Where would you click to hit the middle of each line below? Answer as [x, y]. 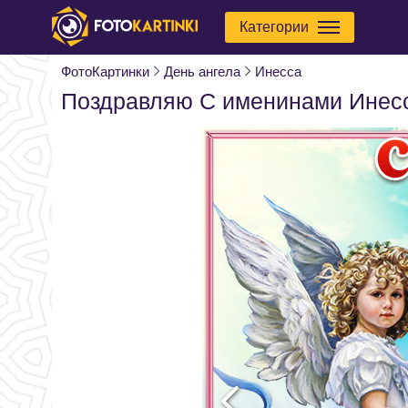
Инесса [278, 71]
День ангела [202, 71]
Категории [274, 27]
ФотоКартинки [105, 71]
